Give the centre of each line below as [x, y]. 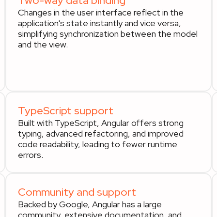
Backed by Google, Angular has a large [90, 204]
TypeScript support [65, 111]
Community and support [77, 192]
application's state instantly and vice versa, [99, 23]
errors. [30, 155]
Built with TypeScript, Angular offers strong [101, 123]
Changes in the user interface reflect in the [101, 12]
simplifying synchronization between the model [108, 34]
